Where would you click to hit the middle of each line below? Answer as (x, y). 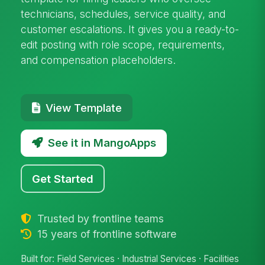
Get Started (63, 178)
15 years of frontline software (105, 234)
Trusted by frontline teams (99, 218)
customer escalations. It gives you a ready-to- (130, 29)
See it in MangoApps (102, 143)
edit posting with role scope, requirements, (123, 44)
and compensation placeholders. (98, 60)
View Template (83, 107)
